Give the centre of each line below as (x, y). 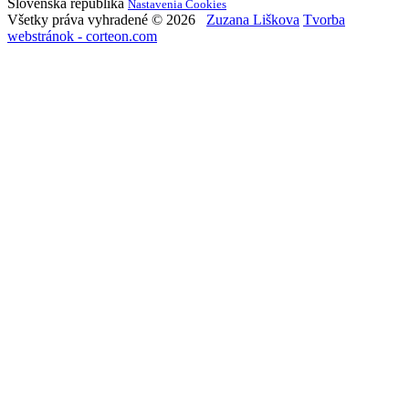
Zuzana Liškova (253, 19)
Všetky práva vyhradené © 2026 (107, 19)
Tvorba (324, 19)
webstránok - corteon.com (82, 36)
